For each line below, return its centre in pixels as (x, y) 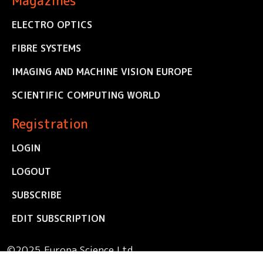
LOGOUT (31, 171)
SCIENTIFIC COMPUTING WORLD (86, 95)
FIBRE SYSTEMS (46, 48)
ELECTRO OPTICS (52, 24)
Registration (50, 124)
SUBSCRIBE (37, 195)
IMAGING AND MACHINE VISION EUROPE (102, 71)
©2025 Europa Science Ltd (70, 249)
